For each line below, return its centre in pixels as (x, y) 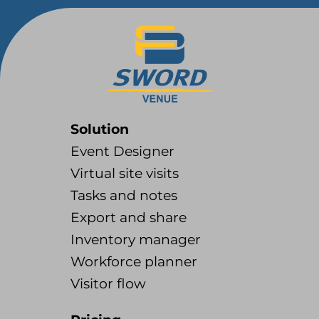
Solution (100, 130)
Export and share (129, 218)
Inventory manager (136, 240)
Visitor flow (108, 284)
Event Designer (122, 152)
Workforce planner (134, 262)
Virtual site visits (125, 174)
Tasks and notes (124, 196)
